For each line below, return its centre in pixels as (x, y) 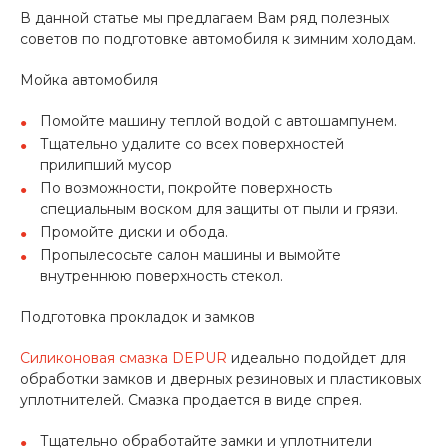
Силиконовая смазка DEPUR (123, 358)
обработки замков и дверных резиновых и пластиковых (220, 379)
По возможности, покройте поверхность (186, 188)
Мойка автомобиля (89, 80)
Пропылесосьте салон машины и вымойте (190, 255)
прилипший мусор (106, 165)
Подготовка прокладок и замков (137, 317)
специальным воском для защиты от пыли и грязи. (219, 209)
